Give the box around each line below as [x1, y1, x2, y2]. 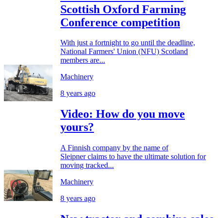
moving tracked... [60, 161, 114, 170]
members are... [60, 56, 105, 65]
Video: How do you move [60, 108, 185, 121]
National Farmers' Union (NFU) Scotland [60, 47, 188, 56]
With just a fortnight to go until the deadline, [60, 38, 195, 47]
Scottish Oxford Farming [60, 2, 186, 16]
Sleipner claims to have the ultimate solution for [60, 152, 206, 161]
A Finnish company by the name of [60, 144, 168, 152]
